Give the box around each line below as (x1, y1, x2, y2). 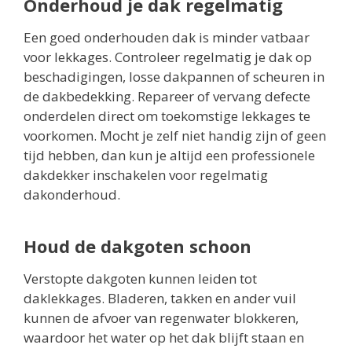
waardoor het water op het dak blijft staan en (24, 328, 304, 346)
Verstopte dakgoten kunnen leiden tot (24, 269, 257, 288)
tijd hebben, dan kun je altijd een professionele (24, 145, 315, 164)
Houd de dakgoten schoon (24, 233, 251, 258)
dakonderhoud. (24, 185, 120, 203)
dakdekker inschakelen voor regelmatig (24, 165, 268, 184)
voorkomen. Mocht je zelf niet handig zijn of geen (24, 126, 326, 145)
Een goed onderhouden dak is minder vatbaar (24, 27, 310, 46)
